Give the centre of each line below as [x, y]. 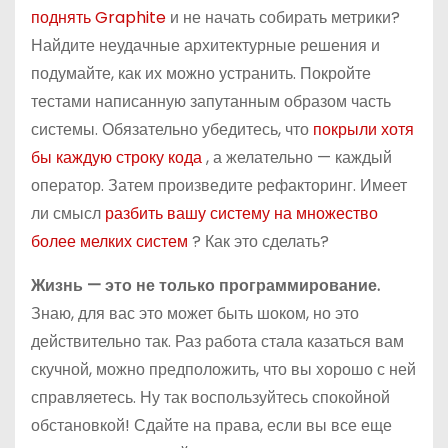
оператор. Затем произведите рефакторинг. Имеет [219, 185]
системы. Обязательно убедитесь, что [172, 129]
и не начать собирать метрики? [285, 17]
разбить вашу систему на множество [241, 213]
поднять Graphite [100, 17]
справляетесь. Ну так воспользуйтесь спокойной [210, 397]
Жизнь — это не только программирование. [205, 285]
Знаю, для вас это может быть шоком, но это [195, 313]
